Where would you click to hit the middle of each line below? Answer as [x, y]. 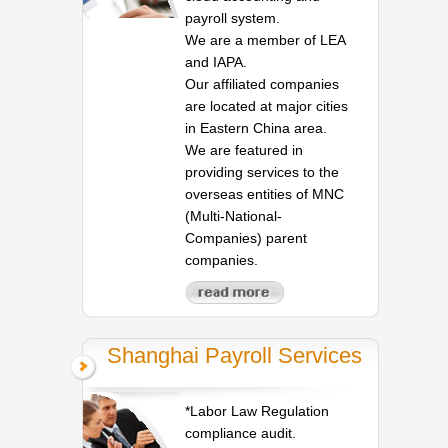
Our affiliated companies [262, 83]
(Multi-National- [234, 215]
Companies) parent [246, 237]
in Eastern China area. [256, 127]
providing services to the [262, 171]
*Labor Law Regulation [257, 411]
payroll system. [233, 17]
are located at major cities [267, 105]
